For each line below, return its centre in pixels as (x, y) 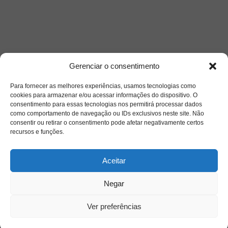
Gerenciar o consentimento (114, 66)
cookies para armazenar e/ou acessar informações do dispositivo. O (104, 95)
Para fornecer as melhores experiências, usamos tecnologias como (103, 86)
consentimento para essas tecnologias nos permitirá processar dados (106, 104)
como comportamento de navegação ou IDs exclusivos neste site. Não (107, 113)
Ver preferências (114, 206)
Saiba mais (46, 145)
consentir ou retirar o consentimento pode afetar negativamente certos (107, 123)
